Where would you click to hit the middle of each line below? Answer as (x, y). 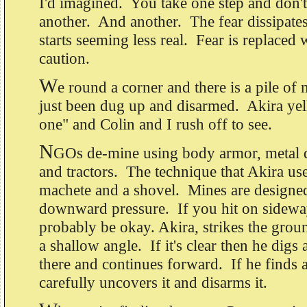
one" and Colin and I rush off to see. (158, 124)
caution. (64, 59)
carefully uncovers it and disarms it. (153, 283)
